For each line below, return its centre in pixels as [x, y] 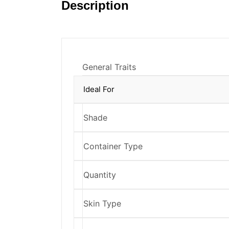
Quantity [100, 175]
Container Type [113, 146]
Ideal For [99, 89]
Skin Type [102, 203]
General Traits [109, 67]
